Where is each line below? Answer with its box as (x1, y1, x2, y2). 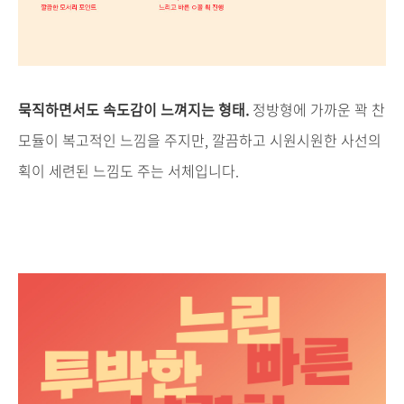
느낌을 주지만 (116, 129, 205, 151)
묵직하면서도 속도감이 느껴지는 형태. (18, 98, 249, 121)
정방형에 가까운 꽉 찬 (249, 98, 385, 121)
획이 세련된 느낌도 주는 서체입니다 (18, 160, 235, 182)
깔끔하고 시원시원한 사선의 (208, 129, 381, 151)
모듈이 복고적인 (18, 129, 116, 151)
